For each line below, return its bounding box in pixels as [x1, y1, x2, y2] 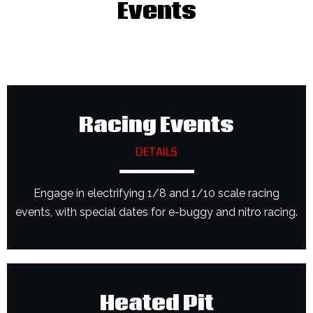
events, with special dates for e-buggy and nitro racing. [15, 205, 298, 219]
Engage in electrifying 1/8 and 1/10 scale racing [34, 186, 279, 200]
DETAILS [136, 143, 177, 160]
